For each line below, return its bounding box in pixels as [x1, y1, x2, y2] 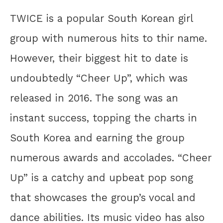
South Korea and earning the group [10, 131, 185, 144]
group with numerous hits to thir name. [10, 32, 207, 44]
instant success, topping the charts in [10, 111, 197, 124]
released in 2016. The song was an [10, 92, 178, 104]
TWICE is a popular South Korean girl [10, 12, 193, 24]
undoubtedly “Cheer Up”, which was [10, 72, 188, 84]
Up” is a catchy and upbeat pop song [10, 171, 193, 184]
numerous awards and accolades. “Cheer [10, 151, 212, 164]
